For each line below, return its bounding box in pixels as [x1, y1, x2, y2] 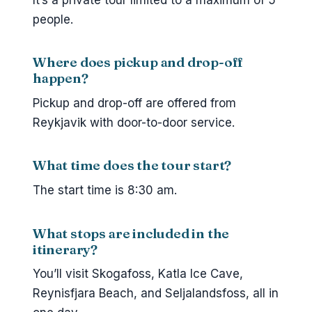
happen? [33, 70, 88, 87]
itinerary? [33, 240, 98, 258]
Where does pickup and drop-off [33, 54, 244, 71]
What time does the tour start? [33, 157, 232, 174]
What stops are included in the [33, 224, 230, 242]
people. [33, 12, 73, 26]
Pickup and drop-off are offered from [33, 96, 236, 110]
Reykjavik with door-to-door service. [33, 116, 235, 130]
